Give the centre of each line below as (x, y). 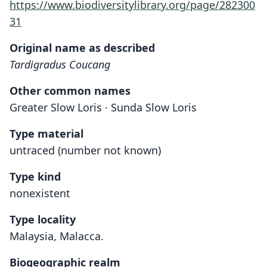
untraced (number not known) (85, 150)
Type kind (35, 176)
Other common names (70, 91)
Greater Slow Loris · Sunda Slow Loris (103, 107)
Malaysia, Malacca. (57, 236)
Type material (46, 133)
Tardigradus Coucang (60, 64)
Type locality (43, 219)
